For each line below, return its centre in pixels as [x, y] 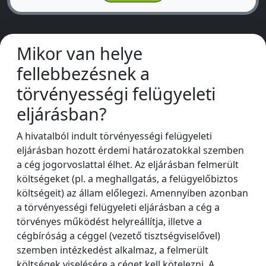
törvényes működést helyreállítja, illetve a [109, 221]
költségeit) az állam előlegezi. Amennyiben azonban [132, 193]
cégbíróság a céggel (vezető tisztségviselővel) [118, 236]
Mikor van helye [80, 53]
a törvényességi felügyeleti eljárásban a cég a [118, 207]
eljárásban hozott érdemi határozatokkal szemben [130, 150]
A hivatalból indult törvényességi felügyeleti [114, 136]
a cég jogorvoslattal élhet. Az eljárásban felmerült [128, 164]
